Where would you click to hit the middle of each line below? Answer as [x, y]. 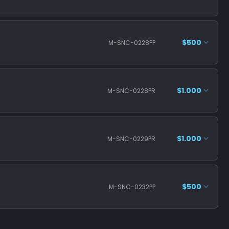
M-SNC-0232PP [132, 187]
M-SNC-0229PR [131, 139]
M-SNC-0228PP [132, 42]
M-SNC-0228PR [131, 90]
